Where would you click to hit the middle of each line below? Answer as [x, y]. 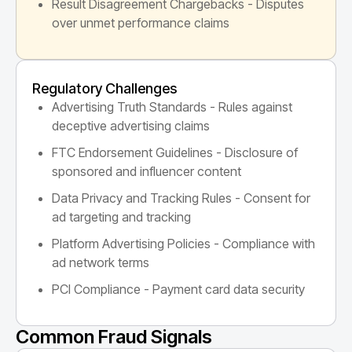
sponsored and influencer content [147, 171]
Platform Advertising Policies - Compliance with [183, 243]
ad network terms [101, 262]
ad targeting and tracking [121, 216]
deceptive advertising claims [131, 125]
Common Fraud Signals [114, 336]
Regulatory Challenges [104, 88]
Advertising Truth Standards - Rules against [172, 106]
